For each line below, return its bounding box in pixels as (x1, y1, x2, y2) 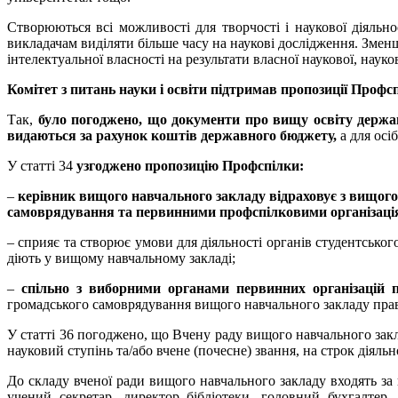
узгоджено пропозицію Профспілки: (76, 157, 304, 173)
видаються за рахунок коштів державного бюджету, (7, 127, 337, 143)
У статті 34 (7, 157, 76, 173)
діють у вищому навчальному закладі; (7, 250, 235, 266)
